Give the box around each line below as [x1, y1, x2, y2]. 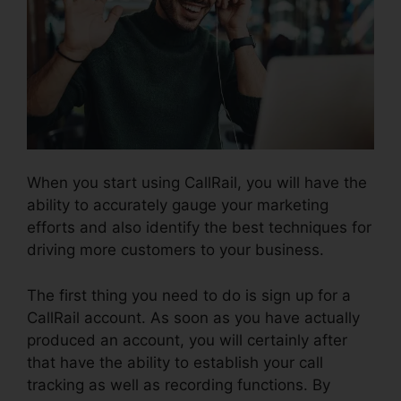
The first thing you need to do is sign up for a [27, 286, 351, 304]
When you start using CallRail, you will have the [27, 174, 367, 192]
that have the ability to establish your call [27, 353, 323, 371]
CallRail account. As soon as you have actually [27, 308, 360, 327]
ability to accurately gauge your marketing [27, 196, 328, 215]
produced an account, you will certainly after [27, 330, 347, 349]
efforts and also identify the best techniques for [27, 218, 371, 237]
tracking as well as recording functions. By [27, 375, 330, 394]
